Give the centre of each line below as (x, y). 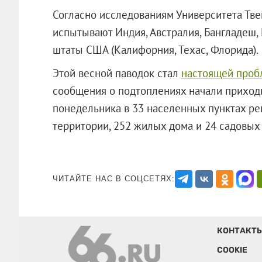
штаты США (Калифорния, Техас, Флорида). (155, 49)
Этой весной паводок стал (117, 73)
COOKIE (232, 250)
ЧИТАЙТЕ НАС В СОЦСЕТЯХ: (113, 178)
